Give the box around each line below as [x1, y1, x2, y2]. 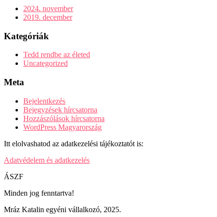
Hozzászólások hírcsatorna [23, 114, 105, 123]
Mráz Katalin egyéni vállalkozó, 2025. [4, 205, 121, 214]
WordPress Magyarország [23, 123, 102, 131]
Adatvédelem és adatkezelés [4, 155, 90, 164]
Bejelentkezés [23, 96, 65, 105]
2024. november [23, 4, 73, 13]
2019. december [23, 13, 72, 21]
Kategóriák [4, 31, 49, 41]
